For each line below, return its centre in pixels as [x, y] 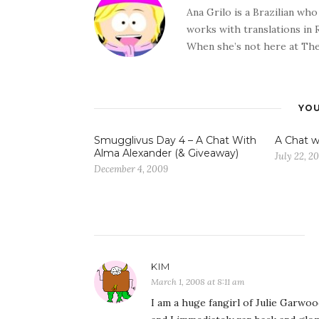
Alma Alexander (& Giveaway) [166, 153]
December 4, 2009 [131, 169]
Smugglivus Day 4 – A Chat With [175, 140]
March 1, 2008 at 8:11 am [198, 282]
